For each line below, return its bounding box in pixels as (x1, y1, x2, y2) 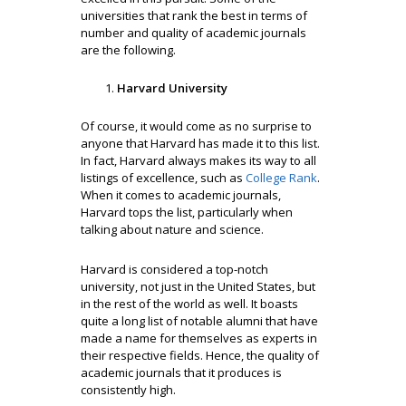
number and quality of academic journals (81, 24, 306, 41)
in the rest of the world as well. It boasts (81, 295, 298, 312)
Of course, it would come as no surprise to (81, 118, 312, 134)
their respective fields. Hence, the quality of (81, 347, 319, 363)
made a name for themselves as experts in (81, 330, 317, 346)
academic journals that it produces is (81, 364, 282, 381)
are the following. (81, 42, 176, 58)
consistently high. (81, 382, 179, 398)
